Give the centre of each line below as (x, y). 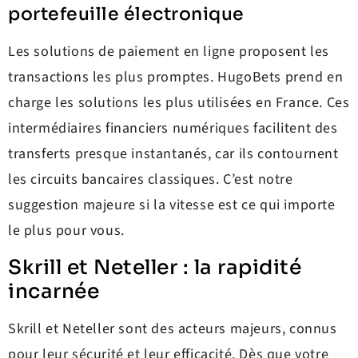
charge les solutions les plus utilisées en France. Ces (179, 103)
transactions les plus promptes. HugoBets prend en (176, 78)
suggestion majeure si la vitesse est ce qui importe (172, 205)
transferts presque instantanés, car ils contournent (173, 154)
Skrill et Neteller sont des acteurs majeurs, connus (173, 328)
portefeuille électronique (126, 14)
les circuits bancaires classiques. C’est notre (151, 180)
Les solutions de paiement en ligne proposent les (169, 52)
